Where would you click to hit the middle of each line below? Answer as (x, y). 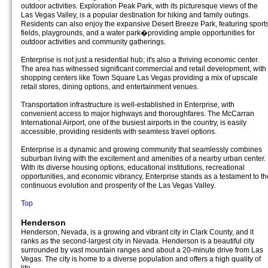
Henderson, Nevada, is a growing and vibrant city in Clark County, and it (137, 232)
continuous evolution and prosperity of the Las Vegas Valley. (118, 185)
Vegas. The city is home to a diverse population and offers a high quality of (141, 259)
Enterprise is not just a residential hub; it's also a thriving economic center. (140, 60)
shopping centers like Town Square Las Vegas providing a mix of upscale (139, 78)
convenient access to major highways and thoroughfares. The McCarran (138, 114)
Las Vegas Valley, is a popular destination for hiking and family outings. (135, 15)
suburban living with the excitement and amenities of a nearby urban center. (143, 159)
